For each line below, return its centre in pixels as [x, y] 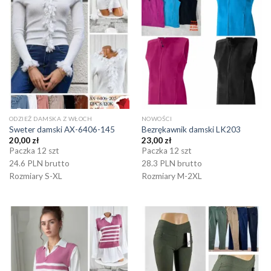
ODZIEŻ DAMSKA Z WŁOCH [51, 119]
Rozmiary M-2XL [171, 176]
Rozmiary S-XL [35, 176]
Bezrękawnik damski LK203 [191, 129]
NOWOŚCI [157, 119]
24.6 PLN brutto [39, 164]
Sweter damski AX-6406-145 [62, 129]
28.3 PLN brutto [171, 164]
